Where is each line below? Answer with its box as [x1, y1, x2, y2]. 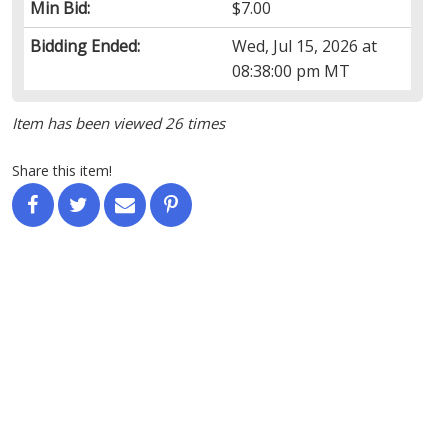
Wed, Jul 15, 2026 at [232, 34, 378, 57]
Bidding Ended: [29, 34, 140, 57]
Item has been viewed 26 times [11, 112, 225, 133]
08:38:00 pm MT [232, 59, 351, 82]
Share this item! [11, 160, 112, 180]
